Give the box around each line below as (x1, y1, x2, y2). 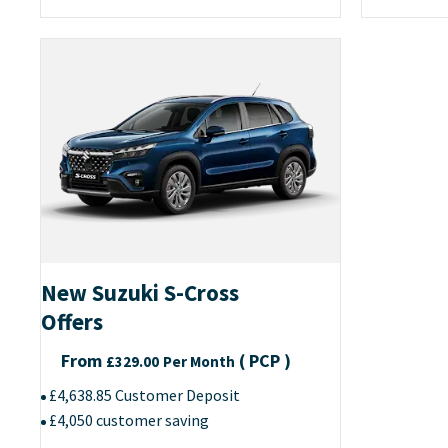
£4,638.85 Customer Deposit (49, 385, 240, 406)
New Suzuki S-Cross (41, 278, 239, 308)
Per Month (163, 352, 235, 372)
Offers (41, 307, 103, 337)
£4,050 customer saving (49, 410, 209, 431)
